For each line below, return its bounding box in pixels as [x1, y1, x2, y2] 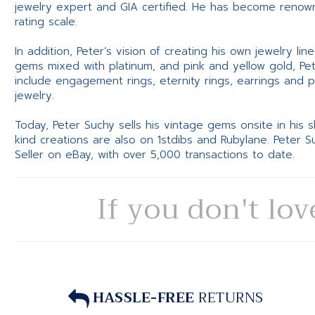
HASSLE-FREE [92, 285, 198, 310]
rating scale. [15, 13, 77, 30]
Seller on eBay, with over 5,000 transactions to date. [15, 146, 295, 162]
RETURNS [198, 285, 264, 310]
